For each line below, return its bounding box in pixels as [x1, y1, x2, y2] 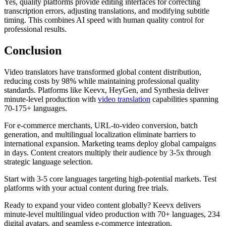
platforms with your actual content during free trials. [4, 183, 168, 192]
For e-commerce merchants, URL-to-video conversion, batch [4, 121, 198, 130]
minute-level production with [4, 94, 98, 103]
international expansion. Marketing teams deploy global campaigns [4, 139, 216, 148]
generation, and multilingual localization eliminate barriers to [4, 130, 196, 139]
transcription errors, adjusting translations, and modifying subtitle [4, 6, 209, 15]
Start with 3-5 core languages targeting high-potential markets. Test [4, 174, 216, 183]
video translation [98, 94, 150, 103]
